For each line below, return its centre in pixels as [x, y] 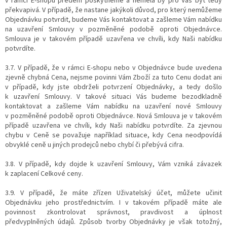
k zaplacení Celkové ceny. [44, 174]
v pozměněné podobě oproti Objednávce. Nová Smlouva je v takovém [113, 116]
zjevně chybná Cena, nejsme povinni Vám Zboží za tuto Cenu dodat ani [113, 77]
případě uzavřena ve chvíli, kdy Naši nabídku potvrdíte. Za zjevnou [113, 125]
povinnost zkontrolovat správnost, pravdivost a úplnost [113, 212]
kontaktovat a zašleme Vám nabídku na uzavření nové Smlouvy [113, 106]
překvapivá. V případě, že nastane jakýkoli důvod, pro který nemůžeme [113, 10]
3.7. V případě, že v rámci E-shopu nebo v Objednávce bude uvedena [113, 68]
